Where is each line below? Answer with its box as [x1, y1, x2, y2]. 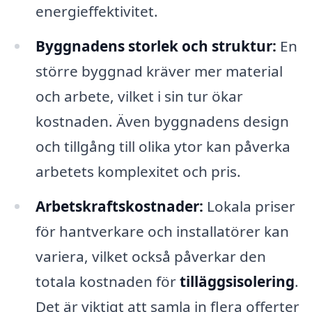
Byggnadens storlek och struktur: [35, 36, 276, 56]
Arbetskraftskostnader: [35, 196, 203, 216]
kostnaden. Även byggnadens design [35, 111, 289, 131]
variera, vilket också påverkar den [35, 246, 266, 266]
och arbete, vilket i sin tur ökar [35, 86, 243, 106]
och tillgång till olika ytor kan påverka [35, 136, 290, 156]
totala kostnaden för [35, 271, 180, 291]
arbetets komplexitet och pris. [35, 161, 241, 181]
